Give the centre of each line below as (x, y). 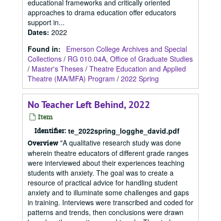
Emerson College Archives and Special (127, 49)
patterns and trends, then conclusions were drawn (106, 212)
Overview (43, 143)
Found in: (45, 49)
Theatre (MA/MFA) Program (71, 78)
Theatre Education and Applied (138, 69)
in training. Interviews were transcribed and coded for (110, 202)
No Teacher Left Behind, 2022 (89, 105)
